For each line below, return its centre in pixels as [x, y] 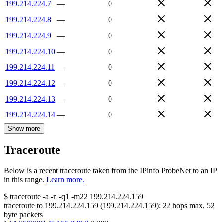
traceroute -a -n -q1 [40, 197]
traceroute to [23, 206]
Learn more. [65, 180]
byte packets [23, 215]
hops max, [189, 206]
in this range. [24, 180]
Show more [24, 128]
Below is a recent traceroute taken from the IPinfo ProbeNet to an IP [110, 171]
